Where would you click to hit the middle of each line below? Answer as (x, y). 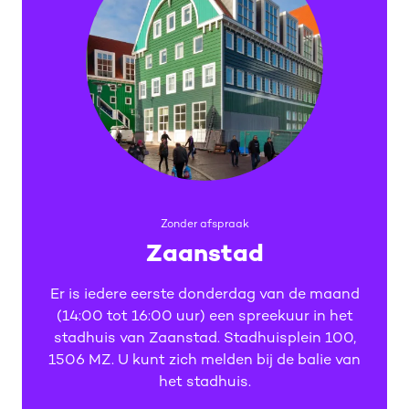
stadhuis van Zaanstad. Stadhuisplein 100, (204, 339)
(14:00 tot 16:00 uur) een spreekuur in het (204, 317)
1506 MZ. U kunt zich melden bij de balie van (204, 361)
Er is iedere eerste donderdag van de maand (204, 295)
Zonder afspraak (204, 225)
